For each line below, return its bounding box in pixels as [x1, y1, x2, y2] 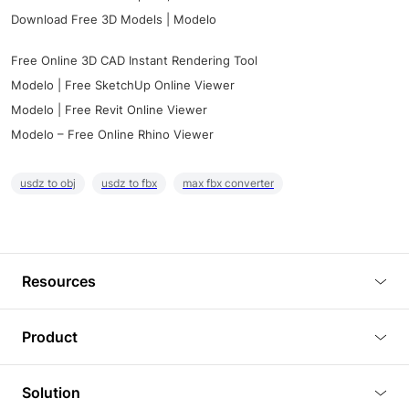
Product [22, 328, 78, 347]
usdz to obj [20, 176, 76, 191]
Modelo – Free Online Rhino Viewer [11, 127, 214, 142]
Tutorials [37, 358, 87, 374]
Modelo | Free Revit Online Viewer [11, 102, 207, 118]
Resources [22, 272, 96, 291]
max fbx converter [183, 176, 274, 191]
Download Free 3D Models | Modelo [11, 12, 216, 27]
